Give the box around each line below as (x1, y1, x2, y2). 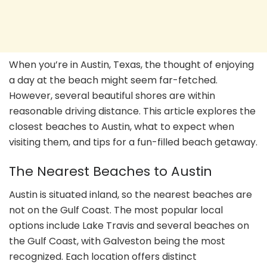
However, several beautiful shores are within (9, 88, 215, 103)
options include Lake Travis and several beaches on (9, 219, 249, 233)
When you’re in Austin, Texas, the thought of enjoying (9, 57, 254, 72)
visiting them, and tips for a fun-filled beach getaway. (9, 135, 257, 149)
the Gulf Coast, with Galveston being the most (9, 234, 225, 249)
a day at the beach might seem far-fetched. (9, 73, 218, 87)
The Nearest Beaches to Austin (9, 162, 212, 181)
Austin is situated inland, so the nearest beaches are (9, 188, 252, 202)
